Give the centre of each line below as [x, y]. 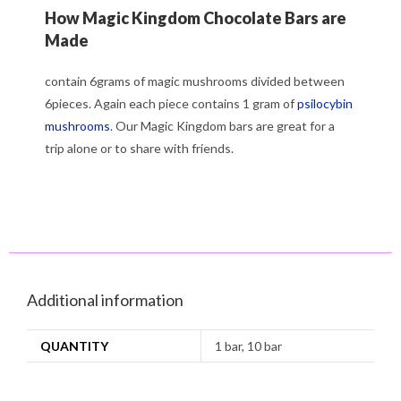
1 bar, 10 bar [248, 346]
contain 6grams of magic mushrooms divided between [195, 81]
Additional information [105, 299]
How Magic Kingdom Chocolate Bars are [196, 17]
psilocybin [325, 103]
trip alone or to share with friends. [139, 148]
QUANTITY [74, 346]
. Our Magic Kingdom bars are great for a [222, 125]
